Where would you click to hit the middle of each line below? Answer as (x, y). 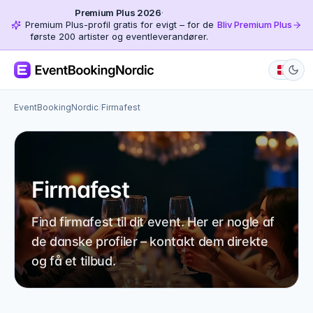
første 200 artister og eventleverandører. (119, 36)
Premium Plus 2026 (118, 13)
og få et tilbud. (74, 261)
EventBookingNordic (56, 107)
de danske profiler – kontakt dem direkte (150, 241)
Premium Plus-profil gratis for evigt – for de (119, 24)
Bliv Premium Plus (255, 24)
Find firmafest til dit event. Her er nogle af (153, 222)
